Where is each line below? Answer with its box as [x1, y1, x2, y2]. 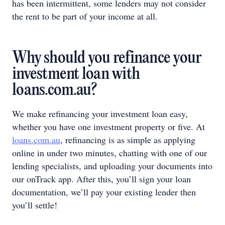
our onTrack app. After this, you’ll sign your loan [12, 172, 191, 185]
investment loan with [12, 65, 140, 83]
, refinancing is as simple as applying [60, 133, 195, 146]
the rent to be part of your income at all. [12, 10, 158, 22]
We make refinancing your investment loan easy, [12, 107, 188, 120]
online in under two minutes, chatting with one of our [12, 146, 207, 159]
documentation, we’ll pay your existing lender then [12, 185, 196, 198]
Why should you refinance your [12, 49, 202, 67]
